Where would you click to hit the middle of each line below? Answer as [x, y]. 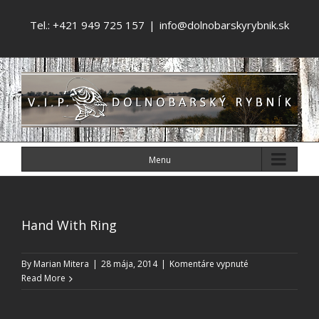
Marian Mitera [61, 263]
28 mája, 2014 [129, 263]
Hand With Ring [69, 225]
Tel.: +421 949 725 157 [87, 25]
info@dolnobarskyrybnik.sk [224, 25]
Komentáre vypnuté [209, 263]
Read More [43, 278]
